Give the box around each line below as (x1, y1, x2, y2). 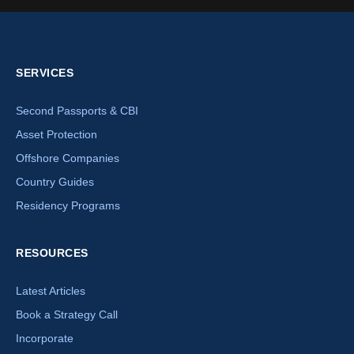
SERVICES (16, 66, 73, 80)
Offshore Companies (16, 152, 119, 165)
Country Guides (16, 175, 94, 189)
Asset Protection (16, 128, 97, 141)
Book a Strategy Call (16, 308, 118, 322)
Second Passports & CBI (16, 104, 138, 118)
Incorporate (16, 332, 73, 345)
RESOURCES (16, 247, 88, 260)
